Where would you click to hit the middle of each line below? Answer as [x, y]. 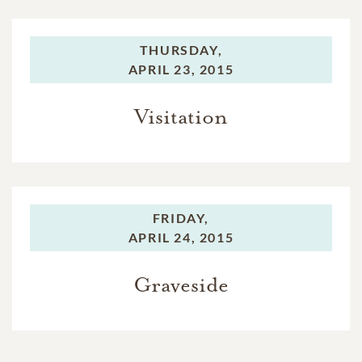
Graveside [181, 285]
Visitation [181, 117]
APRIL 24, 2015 [181, 238]
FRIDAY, [181, 218]
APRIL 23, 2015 [181, 69]
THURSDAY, [181, 50]
